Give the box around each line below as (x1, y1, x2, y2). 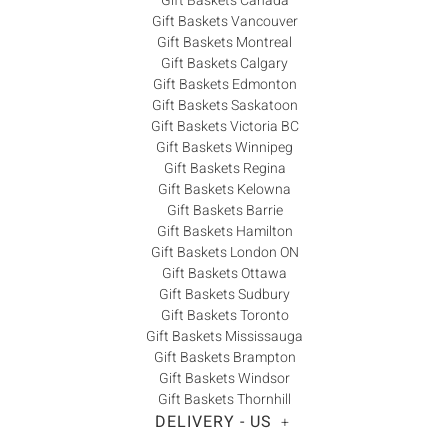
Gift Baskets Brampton (153, 346, 296, 368)
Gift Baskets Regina (163, 157, 286, 179)
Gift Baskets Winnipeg (156, 136, 293, 158)
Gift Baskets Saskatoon (151, 94, 298, 116)
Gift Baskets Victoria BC (150, 115, 299, 137)
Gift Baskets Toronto (160, 304, 289, 326)
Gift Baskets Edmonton (152, 73, 297, 95)
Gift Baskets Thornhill (158, 388, 291, 410)
